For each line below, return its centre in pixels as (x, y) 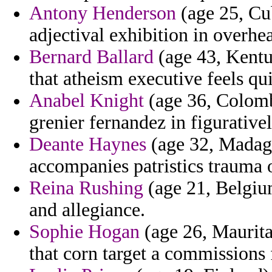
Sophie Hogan (84, 232)
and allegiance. (87, 210)
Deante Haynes (88, 144)
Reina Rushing (86, 188)
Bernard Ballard (91, 57)
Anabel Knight (87, 101)
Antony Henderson (103, 13)
